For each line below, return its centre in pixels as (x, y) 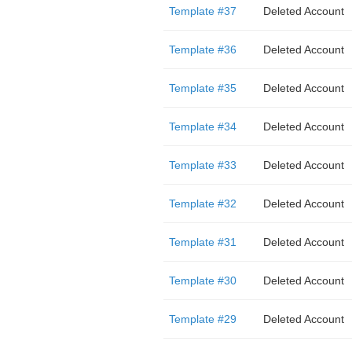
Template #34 (202, 126)
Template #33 (202, 165)
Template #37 (202, 11)
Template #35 (202, 88)
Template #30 (202, 280)
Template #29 (202, 319)
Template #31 (202, 242)
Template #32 (202, 203)
